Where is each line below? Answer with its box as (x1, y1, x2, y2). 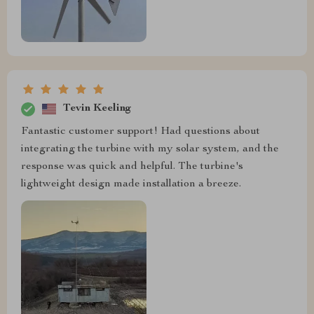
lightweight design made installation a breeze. (21, 178, 241, 190)
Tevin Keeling (63, 103, 132, 115)
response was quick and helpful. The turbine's (21, 161, 243, 172)
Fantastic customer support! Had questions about (21, 125, 260, 137)
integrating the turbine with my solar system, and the (21, 143, 279, 155)
